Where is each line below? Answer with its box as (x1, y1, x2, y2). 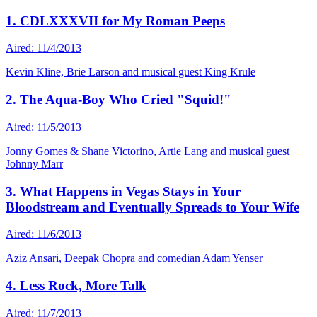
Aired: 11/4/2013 (6, 42, 81, 54)
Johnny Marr (6, 157, 63, 170)
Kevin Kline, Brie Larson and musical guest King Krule (6, 66, 255, 79)
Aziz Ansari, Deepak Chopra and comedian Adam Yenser (6, 252, 263, 265)
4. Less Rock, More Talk (6, 277, 146, 293)
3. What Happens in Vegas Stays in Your (6, 183, 241, 199)
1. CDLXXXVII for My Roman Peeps (6, 13, 225, 28)
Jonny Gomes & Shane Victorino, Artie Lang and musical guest (6, 144, 289, 157)
